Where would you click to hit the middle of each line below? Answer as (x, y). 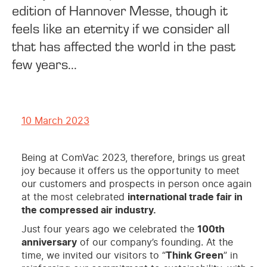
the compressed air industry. (89, 210)
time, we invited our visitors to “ (93, 255)
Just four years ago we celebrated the (109, 229)
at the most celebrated (74, 197)
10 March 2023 (55, 121)
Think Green (194, 255)
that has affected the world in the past (124, 45)
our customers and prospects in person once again (136, 184)
